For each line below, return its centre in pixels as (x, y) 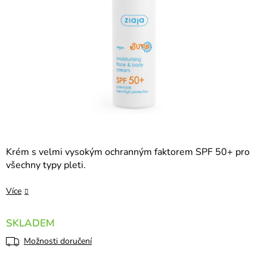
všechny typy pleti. (46, 165)
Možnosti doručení (58, 241)
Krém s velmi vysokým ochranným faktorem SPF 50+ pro (128, 152)
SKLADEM (30, 223)
